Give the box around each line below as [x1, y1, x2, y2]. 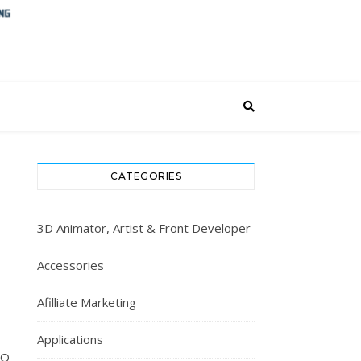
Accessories [37, 257, 104, 273]
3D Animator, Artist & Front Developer [37, 220, 251, 236]
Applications [37, 331, 103, 347]
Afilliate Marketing [37, 294, 136, 310]
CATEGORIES [110, 170, 181, 182]
